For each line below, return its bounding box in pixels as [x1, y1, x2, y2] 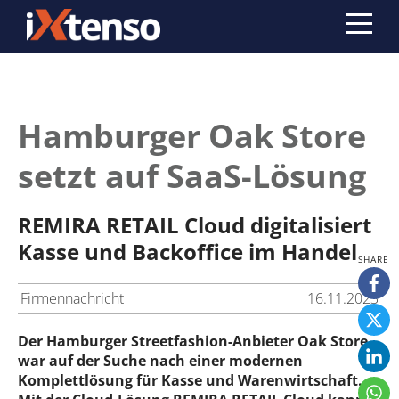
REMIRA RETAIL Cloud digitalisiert [18, 210, 371, 240]
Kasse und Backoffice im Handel [18, 237, 357, 266]
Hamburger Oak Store [18, 114, 366, 158]
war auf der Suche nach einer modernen [18, 351, 303, 370]
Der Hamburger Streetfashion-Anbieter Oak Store [18, 331, 368, 351]
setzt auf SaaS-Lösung [18, 154, 366, 198]
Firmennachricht [20, 289, 124, 308]
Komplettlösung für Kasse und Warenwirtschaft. [18, 370, 362, 390]
